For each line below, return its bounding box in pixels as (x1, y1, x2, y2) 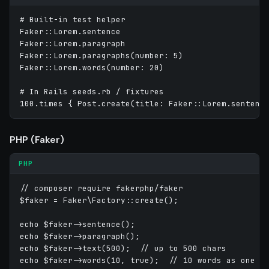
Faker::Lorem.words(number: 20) (20, 62, 164, 73)
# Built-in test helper (20, 14, 125, 25)
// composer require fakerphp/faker (20, 183, 183, 193)
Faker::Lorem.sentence (20, 26, 121, 37)
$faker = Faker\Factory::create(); (20, 195, 178, 205)
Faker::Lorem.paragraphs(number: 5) (20, 50, 183, 61)
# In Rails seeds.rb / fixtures (20, 86, 164, 97)
